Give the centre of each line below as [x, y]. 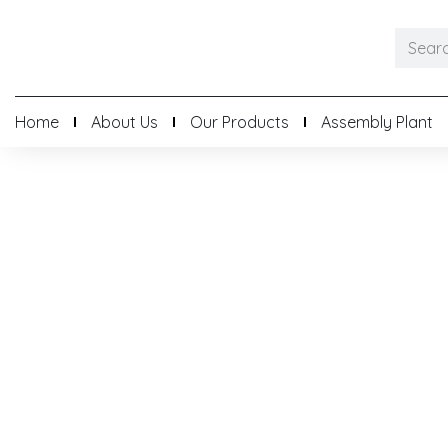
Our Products [239, 122]
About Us [124, 122]
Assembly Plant [377, 122]
